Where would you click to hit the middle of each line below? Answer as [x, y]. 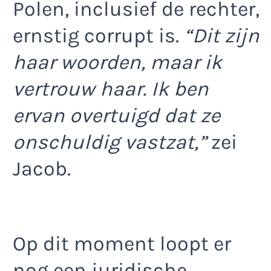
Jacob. [42, 169]
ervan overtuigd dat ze [116, 116]
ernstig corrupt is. [98, 36]
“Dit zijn [222, 36]
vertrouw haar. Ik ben [111, 89]
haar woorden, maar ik [117, 63]
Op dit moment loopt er [122, 243]
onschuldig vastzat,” [109, 142]
